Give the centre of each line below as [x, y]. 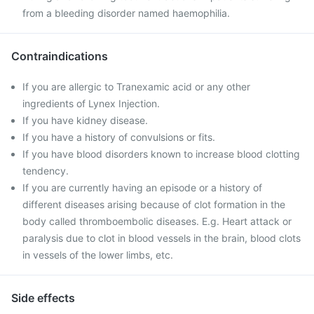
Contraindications [60, 56]
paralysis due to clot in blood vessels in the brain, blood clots [162, 238]
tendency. [46, 171]
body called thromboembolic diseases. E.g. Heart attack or [157, 221]
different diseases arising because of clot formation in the [154, 204]
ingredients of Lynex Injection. [91, 103]
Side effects [43, 298]
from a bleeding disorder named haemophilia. [126, 13]
